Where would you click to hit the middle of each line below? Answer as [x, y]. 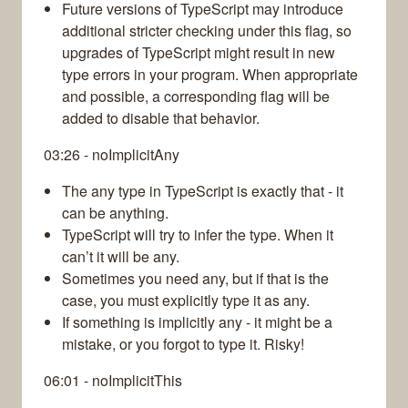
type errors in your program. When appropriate [210, 75]
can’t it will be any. [121, 257]
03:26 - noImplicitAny [112, 155]
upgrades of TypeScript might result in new [199, 53]
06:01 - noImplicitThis [113, 381]
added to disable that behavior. [161, 118]
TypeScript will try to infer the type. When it [198, 235]
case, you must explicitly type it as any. [186, 301]
